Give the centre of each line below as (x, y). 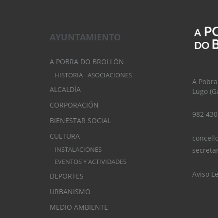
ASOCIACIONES (110, 75)
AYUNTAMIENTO (85, 37)
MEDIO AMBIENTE (79, 207)
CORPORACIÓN (74, 105)
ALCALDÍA (65, 90)
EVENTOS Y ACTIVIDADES (91, 162)
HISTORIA (69, 75)
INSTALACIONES (78, 150)
